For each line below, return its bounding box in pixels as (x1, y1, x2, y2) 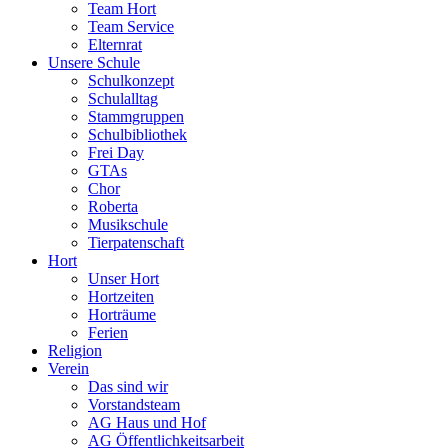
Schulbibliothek (88, 126, 187, 143)
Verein (48, 360, 89, 377)
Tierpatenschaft (88, 234, 184, 251)
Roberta (88, 198, 138, 215)
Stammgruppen (88, 108, 184, 125)
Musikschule (88, 216, 168, 233)
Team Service (88, 18, 174, 35)
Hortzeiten (88, 288, 154, 305)
